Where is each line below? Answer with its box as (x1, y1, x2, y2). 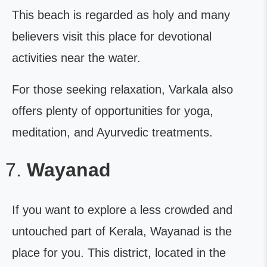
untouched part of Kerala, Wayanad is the (12, 225, 232, 238)
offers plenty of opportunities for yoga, (12, 104, 213, 117)
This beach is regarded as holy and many (12, 8, 230, 21)
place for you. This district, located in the (12, 246, 226, 259)
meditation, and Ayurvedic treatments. (12, 126, 213, 139)
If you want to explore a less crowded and (12, 203, 232, 216)
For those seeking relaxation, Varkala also (12, 83, 233, 96)
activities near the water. (12, 51, 141, 64)
